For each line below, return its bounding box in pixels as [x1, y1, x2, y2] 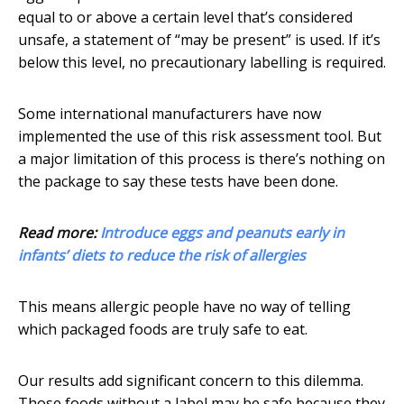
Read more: [18, 223, 100, 243]
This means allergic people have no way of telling [18, 297, 351, 317]
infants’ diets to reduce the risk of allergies [18, 245, 306, 266]
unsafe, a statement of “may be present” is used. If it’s [18, 30, 381, 50]
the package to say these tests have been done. [18, 171, 338, 192]
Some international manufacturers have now [18, 104, 321, 124]
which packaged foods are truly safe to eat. [18, 319, 308, 340]
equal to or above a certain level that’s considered [18, 7, 353, 28]
